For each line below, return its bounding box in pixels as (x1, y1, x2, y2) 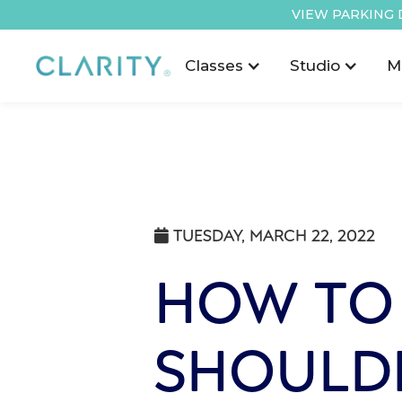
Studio (290, 57, 340, 74)
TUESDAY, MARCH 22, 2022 (173, 223, 375, 246)
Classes (185, 57, 243, 74)
